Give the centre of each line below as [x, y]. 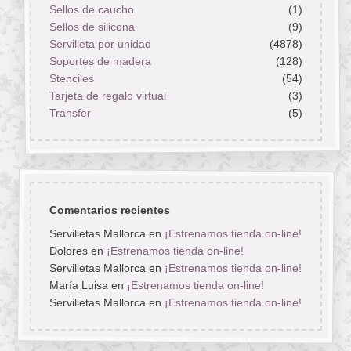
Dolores [68, 251]
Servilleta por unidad [100, 44]
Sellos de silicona [92, 27]
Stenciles [71, 79]
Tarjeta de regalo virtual [107, 96]
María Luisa [78, 286]
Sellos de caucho [91, 10]
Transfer [70, 113]
